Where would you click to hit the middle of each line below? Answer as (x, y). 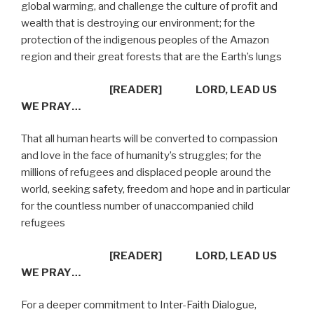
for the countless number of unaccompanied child (137, 206)
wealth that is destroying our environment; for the (138, 23)
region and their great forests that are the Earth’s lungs (151, 57)
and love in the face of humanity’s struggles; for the (141, 156)
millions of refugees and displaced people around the (146, 173)
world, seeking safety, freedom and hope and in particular (156, 190)
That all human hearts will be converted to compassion (149, 139)
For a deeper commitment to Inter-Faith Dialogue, (139, 305)
